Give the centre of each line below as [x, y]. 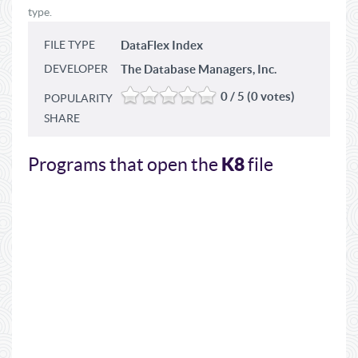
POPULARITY [78, 98]
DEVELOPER [76, 69]
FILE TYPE [70, 45]
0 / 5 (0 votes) [258, 96]
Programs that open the [125, 165]
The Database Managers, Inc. [199, 69]
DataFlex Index [162, 45]
